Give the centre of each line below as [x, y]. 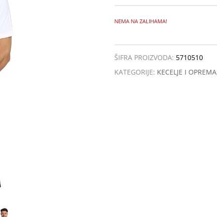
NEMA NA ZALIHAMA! [141, 21]
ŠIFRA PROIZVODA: [145, 58]
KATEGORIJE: [136, 72]
